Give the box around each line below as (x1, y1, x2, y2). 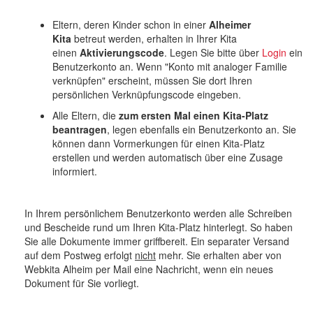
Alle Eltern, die (52, 108, 119, 122)
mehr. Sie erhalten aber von (156, 247, 282, 262)
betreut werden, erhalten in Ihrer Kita (71, 31, 237, 45)
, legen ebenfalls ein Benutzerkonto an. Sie (107, 122, 296, 136)
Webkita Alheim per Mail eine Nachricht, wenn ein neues (24, 261, 273, 276)
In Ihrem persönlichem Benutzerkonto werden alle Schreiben (24, 205, 292, 220)
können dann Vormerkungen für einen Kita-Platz (52, 136, 265, 150)
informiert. (52, 163, 97, 178)
